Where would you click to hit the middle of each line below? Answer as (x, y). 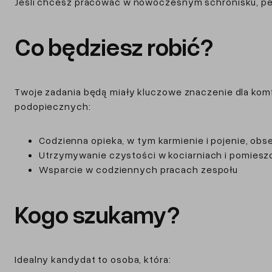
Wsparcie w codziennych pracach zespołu (139, 169)
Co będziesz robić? (114, 46)
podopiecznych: (53, 106)
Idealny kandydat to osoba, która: (93, 259)
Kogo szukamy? (97, 214)
